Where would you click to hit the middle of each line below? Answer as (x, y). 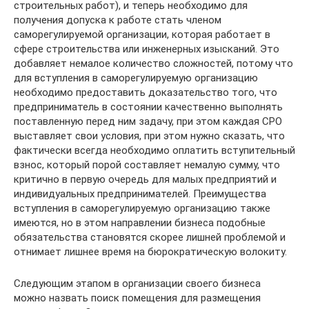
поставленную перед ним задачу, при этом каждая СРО (148, 121)
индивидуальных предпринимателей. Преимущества (140, 193)
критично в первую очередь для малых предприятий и (145, 179)
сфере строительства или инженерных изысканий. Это (147, 49)
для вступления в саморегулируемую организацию (136, 78)
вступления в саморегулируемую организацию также (142, 208)
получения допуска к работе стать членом (118, 20)
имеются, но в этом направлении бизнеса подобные (140, 222)
